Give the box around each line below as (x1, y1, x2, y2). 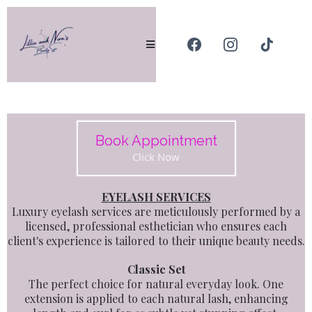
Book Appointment (95, 132, 217, 149)
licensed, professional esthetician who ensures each (25, 219, 287, 233)
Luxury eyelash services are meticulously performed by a (12, 204, 300, 219)
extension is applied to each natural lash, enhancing (24, 291, 288, 306)
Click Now (132, 150, 180, 164)
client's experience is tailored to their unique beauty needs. (7, 233, 305, 248)
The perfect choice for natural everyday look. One (29, 276, 283, 291)
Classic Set (127, 262, 185, 276)
